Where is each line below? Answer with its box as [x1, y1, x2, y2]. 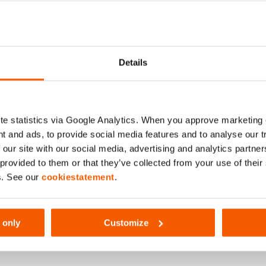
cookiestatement [42, 172, 115, 182]
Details [118, 57, 148, 68]
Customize [104, 217, 149, 227]
